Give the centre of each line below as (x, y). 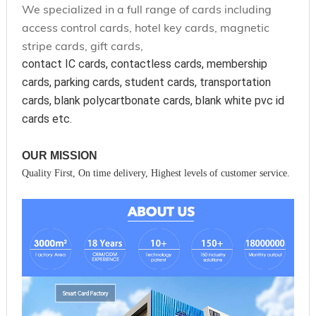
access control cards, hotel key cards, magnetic (146, 28)
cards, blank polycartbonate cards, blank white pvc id (153, 101)
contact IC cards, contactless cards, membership (145, 64)
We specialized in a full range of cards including (147, 10)
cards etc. (47, 119)
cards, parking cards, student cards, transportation (147, 83)
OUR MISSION (60, 156)
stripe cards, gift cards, (83, 46)
